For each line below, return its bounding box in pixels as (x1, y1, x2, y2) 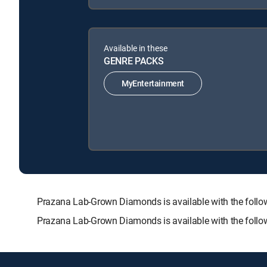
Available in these (104, 42, 167, 54)
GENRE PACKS (104, 54, 164, 67)
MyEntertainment (122, 77, 184, 89)
